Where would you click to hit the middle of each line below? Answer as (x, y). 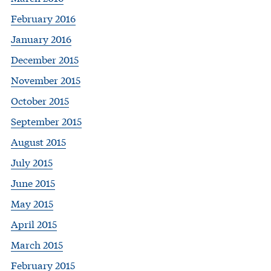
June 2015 (33, 183)
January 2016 (41, 39)
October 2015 (40, 100)
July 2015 (32, 162)
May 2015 (32, 203)
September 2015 (46, 121)
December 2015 (45, 59)
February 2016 (43, 18)
